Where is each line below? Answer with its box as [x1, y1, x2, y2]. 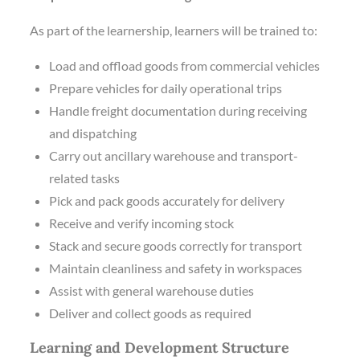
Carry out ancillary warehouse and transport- [49, 147, 299, 163]
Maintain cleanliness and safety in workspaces [49, 260, 303, 276]
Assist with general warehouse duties [49, 282, 255, 298]
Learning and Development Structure [30, 337, 290, 357]
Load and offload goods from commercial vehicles [49, 57, 321, 73]
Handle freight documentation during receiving [49, 102, 308, 118]
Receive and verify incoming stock [49, 215, 235, 231]
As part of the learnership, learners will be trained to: [30, 22, 318, 38]
